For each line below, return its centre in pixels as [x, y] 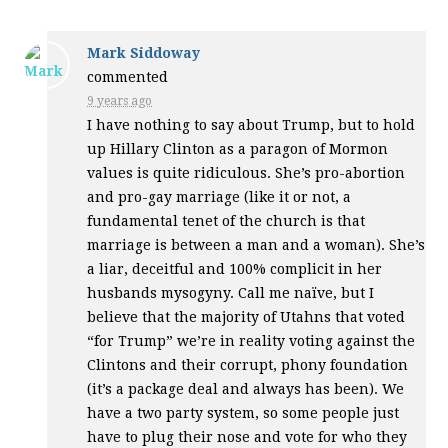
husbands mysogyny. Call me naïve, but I [231, 292]
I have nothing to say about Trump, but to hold [251, 124]
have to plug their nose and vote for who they [247, 436]
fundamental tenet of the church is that [226, 220]
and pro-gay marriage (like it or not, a [219, 196]
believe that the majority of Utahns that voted [246, 316]
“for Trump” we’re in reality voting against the [251, 340]
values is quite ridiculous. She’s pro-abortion [246, 172]
